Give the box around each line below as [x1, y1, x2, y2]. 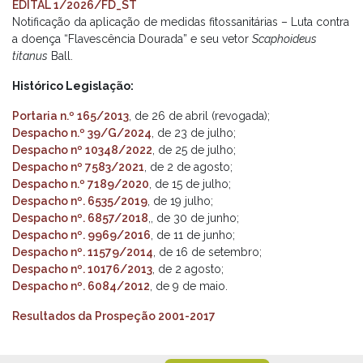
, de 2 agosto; [152, 263, 224, 275]
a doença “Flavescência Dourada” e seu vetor [12, 32, 252, 45]
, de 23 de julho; [152, 126, 236, 139]
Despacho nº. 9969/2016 [12, 228, 151, 241]
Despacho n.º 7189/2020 [12, 177, 149, 190]
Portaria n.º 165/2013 [12, 109, 129, 122]
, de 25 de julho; [152, 143, 236, 156]
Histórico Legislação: [12, 79, 134, 92]
